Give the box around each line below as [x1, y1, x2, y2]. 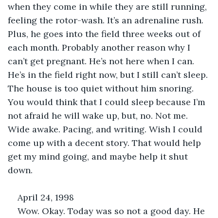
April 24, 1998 [18, 191, 74, 203]
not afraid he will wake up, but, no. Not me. [8, 109, 190, 121]
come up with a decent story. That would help [8, 137, 203, 148]
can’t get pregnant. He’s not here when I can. [8, 55, 197, 67]
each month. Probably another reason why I [8, 41, 193, 53]
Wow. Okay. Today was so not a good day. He [18, 205, 207, 217]
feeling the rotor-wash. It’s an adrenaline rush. [8, 14, 206, 26]
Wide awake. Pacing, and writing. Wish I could [8, 123, 205, 135]
